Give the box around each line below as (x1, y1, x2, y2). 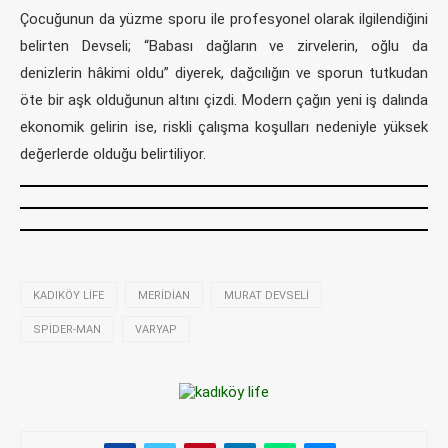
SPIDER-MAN (33, 322, 101, 336)
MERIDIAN (138, 288, 190, 302)
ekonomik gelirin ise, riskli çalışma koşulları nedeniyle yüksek (20, 117, 428, 136)
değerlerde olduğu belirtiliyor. (20, 144, 206, 163)
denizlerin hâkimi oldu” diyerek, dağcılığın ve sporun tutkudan (20, 63, 428, 82)
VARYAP (135, 322, 177, 336)
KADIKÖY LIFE (33, 288, 104, 302)
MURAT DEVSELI (224, 288, 309, 302)
